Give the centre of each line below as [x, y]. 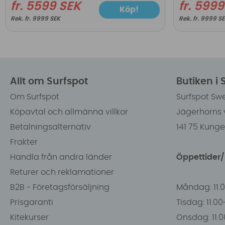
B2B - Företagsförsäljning [60, 187]
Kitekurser [29, 217]
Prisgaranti [32, 202]
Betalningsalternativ [50, 127]
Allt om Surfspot [49, 81]
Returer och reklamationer [62, 172]
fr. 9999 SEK [43, 18]
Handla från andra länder [61, 157]
